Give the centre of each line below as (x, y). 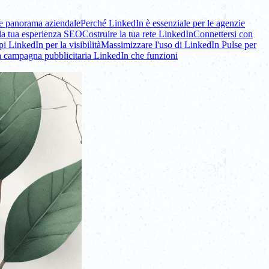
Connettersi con (223, 34)
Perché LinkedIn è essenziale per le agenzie (163, 23)
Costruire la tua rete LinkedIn (138, 34)
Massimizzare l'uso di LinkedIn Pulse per (179, 44)
